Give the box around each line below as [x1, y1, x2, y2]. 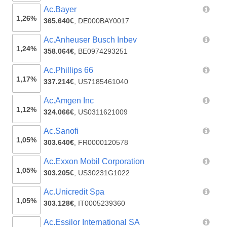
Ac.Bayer [44, 5, 77, 14]
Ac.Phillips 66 [44, 66, 94, 75]
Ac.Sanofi [44, 127, 79, 136]
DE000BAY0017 [78, 17, 130, 25]
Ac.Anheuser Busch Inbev [44, 35, 137, 45]
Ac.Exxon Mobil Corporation [44, 157, 145, 166]
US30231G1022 [78, 169, 130, 177]
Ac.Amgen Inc [44, 96, 94, 105]
